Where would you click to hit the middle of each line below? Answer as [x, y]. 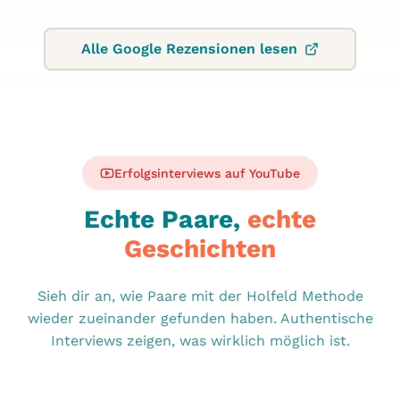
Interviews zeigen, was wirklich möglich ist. [200, 340]
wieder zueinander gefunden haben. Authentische [200, 318]
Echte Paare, [162, 219]
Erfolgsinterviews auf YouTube [207, 173]
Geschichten [200, 248]
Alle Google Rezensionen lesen [189, 49]
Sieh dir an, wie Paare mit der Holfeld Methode [200, 296]
